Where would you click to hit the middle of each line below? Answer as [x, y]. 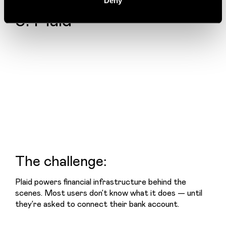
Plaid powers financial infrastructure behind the [101, 182]
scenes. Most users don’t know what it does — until [109, 193]
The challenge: [61, 160]
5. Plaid [43, 19]
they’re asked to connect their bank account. [97, 204]
